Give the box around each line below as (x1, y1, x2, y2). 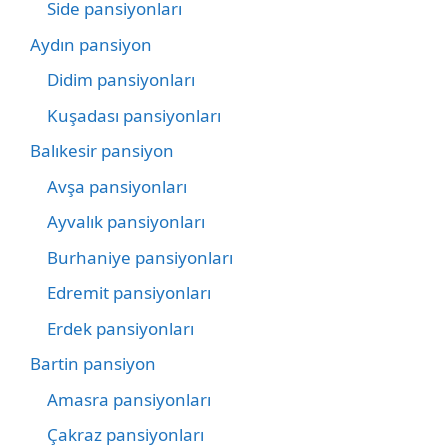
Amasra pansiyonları (47, 387, 211, 411)
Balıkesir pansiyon (30, 139, 174, 163)
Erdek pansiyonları (47, 316, 194, 340)
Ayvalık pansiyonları (47, 210, 205, 234)
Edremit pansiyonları (47, 281, 211, 305)
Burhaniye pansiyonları (47, 245, 233, 269)
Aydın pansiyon (30, 32, 152, 56)
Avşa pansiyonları (47, 174, 187, 198)
